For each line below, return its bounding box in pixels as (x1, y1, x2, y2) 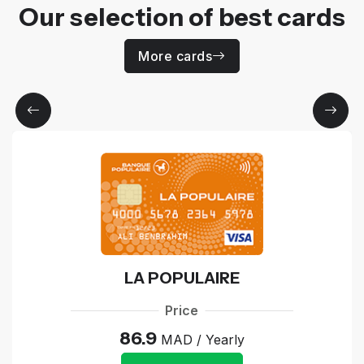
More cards (138, 47, 213, 64)
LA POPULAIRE (124, 267, 240, 288)
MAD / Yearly (161, 331, 245, 348)
